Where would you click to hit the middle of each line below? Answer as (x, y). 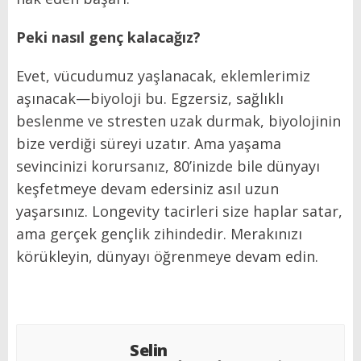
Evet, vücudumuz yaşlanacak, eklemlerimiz (163, 76)
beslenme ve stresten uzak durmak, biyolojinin (178, 121)
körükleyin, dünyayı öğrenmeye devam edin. (167, 257)
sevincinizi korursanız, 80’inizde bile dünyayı (168, 166)
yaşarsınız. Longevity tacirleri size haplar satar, (179, 212)
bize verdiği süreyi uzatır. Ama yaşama (149, 144)
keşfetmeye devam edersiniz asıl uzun (147, 189)
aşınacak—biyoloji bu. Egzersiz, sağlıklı (150, 99)
